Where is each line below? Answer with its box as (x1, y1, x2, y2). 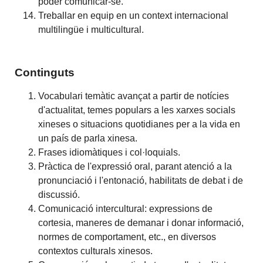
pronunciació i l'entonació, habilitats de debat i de (38, 176, 244, 186)
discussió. (38, 190, 80, 200)
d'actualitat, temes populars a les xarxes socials (38, 105, 236, 116)
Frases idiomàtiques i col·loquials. (38, 147, 181, 158)
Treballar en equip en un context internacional (38, 10, 229, 21)
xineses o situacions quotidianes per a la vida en (38, 119, 241, 130)
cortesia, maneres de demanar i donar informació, (38, 218, 244, 228)
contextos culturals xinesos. (38, 246, 153, 257)
